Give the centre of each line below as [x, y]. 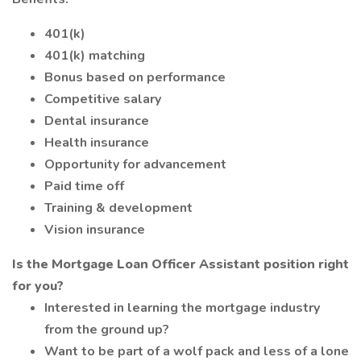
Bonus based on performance [135, 77]
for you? [38, 286]
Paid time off [84, 186]
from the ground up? [107, 330]
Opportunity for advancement [135, 164]
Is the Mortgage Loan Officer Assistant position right [180, 264]
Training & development [118, 208]
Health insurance [97, 143]
